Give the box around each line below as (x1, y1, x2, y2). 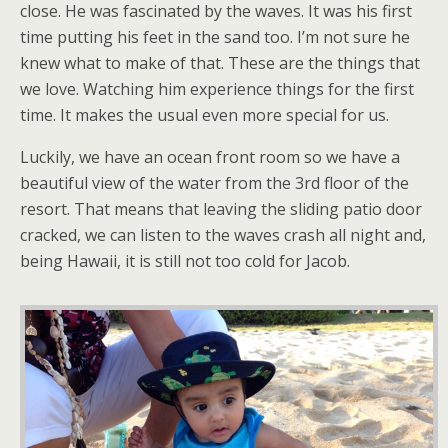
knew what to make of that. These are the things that (20, 52, 420, 74)
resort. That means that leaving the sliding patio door (20, 198, 422, 220)
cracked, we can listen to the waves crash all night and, (20, 224, 426, 246)
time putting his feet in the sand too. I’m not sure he (20, 26, 410, 48)
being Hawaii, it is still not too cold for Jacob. (20, 250, 350, 272)
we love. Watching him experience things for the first (20, 78, 414, 100)
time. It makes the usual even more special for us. (20, 104, 389, 126)
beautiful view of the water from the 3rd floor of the (20, 172, 409, 194)
